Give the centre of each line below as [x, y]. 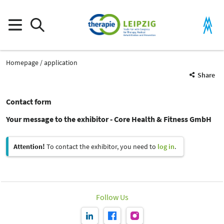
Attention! [29, 146]
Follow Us [112, 197]
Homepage [22, 62]
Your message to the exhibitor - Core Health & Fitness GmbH [109, 119]
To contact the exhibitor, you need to [101, 146]
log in [166, 146]
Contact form [29, 101]
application [61, 62]
